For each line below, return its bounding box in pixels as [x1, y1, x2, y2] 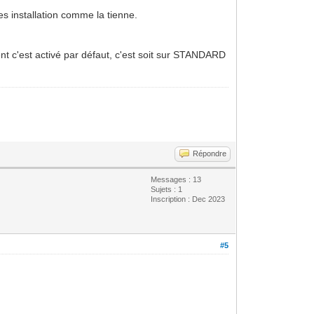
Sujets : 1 [151, 184, 183, 193]
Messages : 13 [151, 175, 202, 184]
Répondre [193, 149, 227, 158]
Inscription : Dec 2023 [151, 194, 226, 203]
